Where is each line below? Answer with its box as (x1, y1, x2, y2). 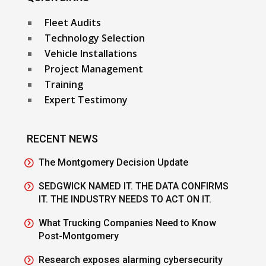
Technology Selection (44, 31, 145, 45)
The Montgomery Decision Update (38, 156, 188, 168)
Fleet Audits (44, 15, 101, 29)
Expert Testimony (44, 93, 128, 106)
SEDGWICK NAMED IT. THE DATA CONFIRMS (38, 180, 229, 192)
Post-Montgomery (38, 230, 119, 242)
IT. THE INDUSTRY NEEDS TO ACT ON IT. (38, 193, 211, 205)
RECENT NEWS (26, 132, 98, 145)
